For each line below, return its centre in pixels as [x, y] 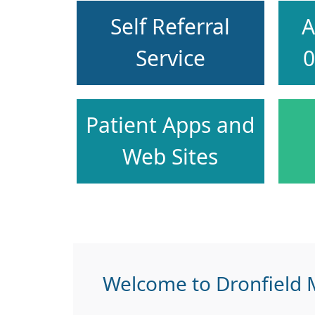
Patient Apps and [171, 125]
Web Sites [171, 156]
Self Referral [171, 26]
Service [170, 58]
